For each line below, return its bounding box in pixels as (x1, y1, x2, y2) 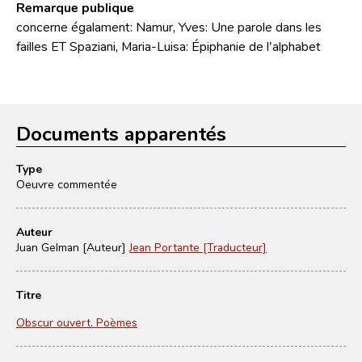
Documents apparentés (16, 120, 226, 146)
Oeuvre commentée (16, 176, 117, 192)
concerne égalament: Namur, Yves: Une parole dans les (16, 18, 322, 35)
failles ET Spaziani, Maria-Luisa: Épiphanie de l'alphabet (16, 37, 321, 54)
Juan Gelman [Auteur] (16, 239, 126, 255)
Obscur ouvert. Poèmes (16, 314, 137, 330)
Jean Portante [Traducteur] (129, 239, 267, 255)
